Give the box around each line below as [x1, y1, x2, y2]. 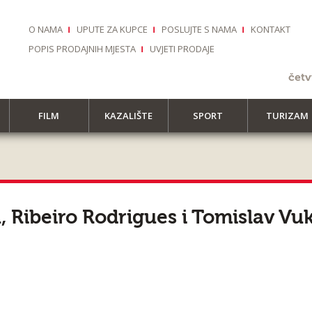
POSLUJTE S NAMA [162, 23, 237, 36]
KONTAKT [251, 23, 290, 36]
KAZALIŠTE [104, 109, 153, 122]
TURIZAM [265, 109, 309, 122]
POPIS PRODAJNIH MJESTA [29, 42, 136, 55]
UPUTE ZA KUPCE [77, 23, 148, 36]
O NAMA [29, 23, 63, 36]
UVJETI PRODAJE [150, 42, 214, 55]
